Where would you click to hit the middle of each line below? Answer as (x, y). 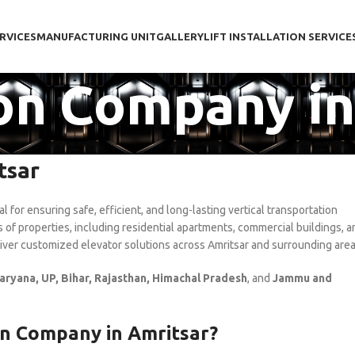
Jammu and (302, 278)
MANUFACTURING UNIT (96, 36)
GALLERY (180, 36)
